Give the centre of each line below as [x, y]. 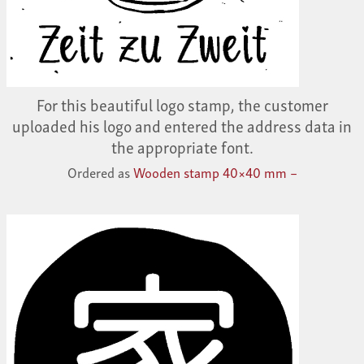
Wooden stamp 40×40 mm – [215, 171]
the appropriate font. [182, 146]
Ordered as [100, 171]
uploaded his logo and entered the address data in [182, 125]
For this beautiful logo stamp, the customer [182, 104]
